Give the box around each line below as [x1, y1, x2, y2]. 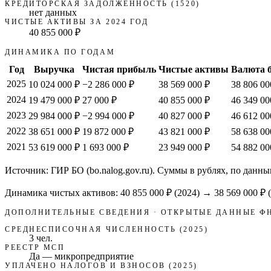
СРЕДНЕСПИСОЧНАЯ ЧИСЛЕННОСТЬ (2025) [5, 226, 209, 233]
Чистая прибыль [82, 64, 156, 75]
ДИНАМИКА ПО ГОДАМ [5, 48, 116, 56]
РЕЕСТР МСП [5, 244, 65, 252]
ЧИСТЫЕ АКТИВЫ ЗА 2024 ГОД [5, 18, 149, 25]
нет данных [29, 7, 77, 18]
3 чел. [29, 233, 53, 244]
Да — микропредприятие [29, 251, 134, 262]
